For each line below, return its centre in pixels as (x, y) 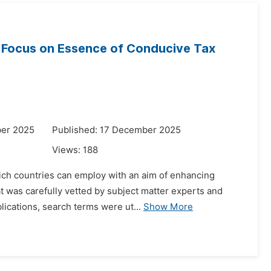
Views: (67, 150)
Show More (168, 207)
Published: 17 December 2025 (116, 130)
